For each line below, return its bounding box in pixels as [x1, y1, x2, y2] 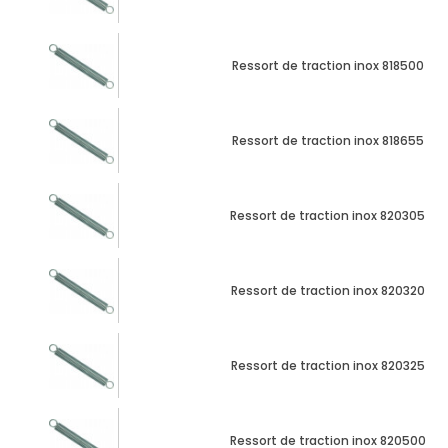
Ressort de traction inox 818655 [231, 131, 424, 149]
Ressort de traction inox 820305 [230, 206, 425, 224]
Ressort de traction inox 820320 [230, 281, 425, 299]
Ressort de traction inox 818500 [231, 56, 424, 74]
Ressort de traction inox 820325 [230, 356, 425, 374]
